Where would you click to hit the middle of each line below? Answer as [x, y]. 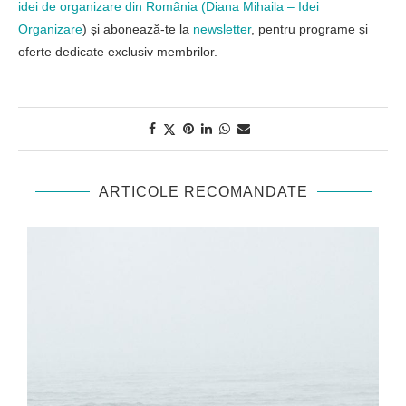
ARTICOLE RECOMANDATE [203, 191]
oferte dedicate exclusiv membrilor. [118, 51]
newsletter [222, 29]
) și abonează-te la [138, 29]
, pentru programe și [309, 29]
